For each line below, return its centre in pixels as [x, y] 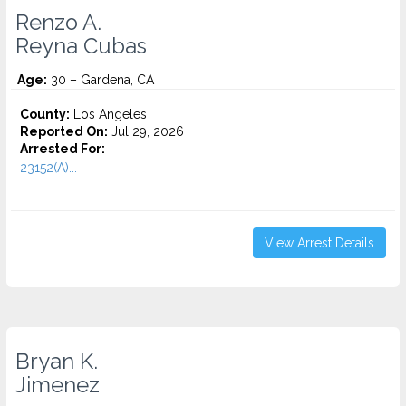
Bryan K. [57, 362]
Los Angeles [108, 114]
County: [45, 114]
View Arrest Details [319, 243]
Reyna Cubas [81, 46]
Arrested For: [63, 149]
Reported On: [64, 131]
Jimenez [58, 385]
